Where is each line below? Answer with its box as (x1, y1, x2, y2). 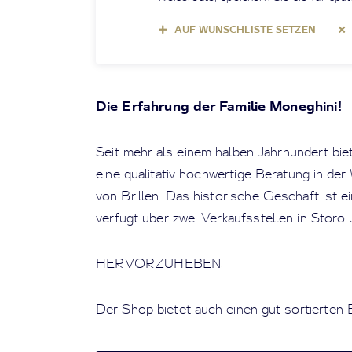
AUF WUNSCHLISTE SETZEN (174, 24, 317, 35)
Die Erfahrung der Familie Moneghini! (96, 97, 342, 114)
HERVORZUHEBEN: (96, 255, 224, 271)
